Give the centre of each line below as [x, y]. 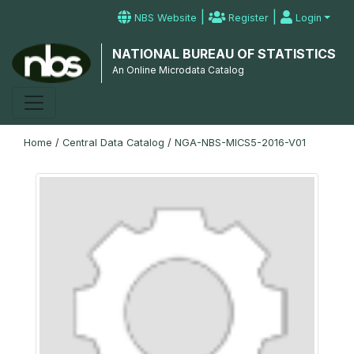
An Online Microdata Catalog [178, 70]
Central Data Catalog [113, 143]
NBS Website [164, 18]
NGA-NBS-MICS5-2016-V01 [240, 143]
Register [247, 18]
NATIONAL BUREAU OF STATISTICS [224, 54]
